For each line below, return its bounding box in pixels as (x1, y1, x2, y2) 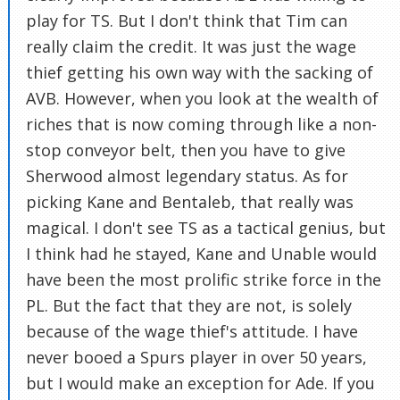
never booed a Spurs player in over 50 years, (26, 346, 367, 368)
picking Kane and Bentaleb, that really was (26, 190, 354, 212)
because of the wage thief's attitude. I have (26, 320, 358, 342)
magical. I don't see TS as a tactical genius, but (26, 216, 386, 238)
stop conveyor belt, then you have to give (26, 138, 346, 161)
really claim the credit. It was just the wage (26, 35, 356, 57)
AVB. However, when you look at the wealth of (26, 87, 379, 109)
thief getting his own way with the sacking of (26, 61, 373, 83)
